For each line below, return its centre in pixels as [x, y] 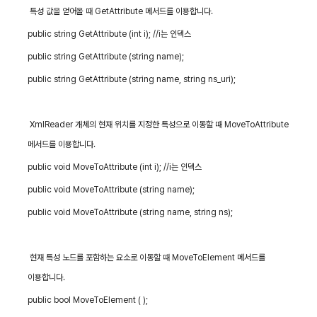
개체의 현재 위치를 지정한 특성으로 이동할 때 [149, 125]
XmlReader [52, 125]
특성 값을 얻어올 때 [62, 11]
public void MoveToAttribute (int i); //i [100, 167]
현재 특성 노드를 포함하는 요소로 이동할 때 [100, 258]
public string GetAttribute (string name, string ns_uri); [132, 79]
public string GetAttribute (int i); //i [94, 34]
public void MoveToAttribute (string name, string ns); [131, 212]
